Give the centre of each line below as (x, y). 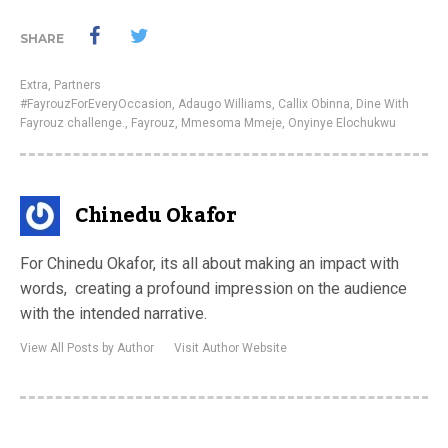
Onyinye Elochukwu (342, 123)
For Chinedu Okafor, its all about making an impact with (209, 263)
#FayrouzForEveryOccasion (96, 104)
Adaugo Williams (225, 104)
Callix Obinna (314, 104)
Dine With (382, 104)
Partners (77, 85)
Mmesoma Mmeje (231, 123)
